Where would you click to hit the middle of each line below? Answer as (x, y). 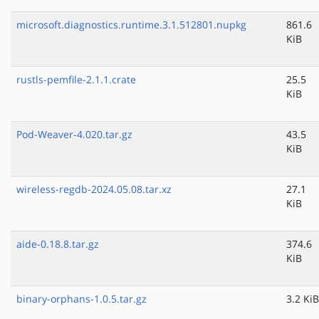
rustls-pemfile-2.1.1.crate (76, 80)
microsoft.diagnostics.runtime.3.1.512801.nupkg (131, 25)
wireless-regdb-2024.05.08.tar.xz (94, 189)
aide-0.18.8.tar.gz (58, 244)
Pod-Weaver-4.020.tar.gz (74, 135)
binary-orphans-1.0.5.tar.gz (82, 299)
